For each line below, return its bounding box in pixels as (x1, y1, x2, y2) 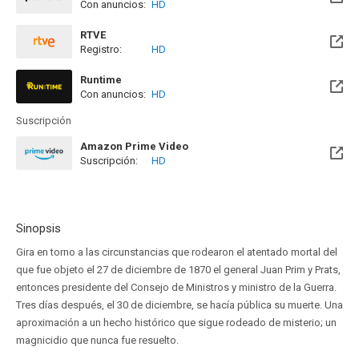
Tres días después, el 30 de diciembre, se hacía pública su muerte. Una (16, 299, 343, 311)
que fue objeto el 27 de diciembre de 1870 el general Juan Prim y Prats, (16, 264, 341, 276)
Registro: (80, 43, 122, 55)
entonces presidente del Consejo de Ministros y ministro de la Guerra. (16, 281, 337, 293)
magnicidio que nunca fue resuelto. (16, 334, 179, 346)
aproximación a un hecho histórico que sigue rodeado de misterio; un (16, 317, 337, 329)
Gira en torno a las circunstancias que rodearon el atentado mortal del (16, 246, 337, 258)
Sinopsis (16, 221, 61, 236)
